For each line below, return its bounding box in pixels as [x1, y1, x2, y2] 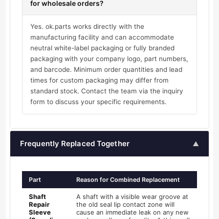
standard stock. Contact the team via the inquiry [30, 87, 183, 95]
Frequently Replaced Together [20, 139, 130, 149]
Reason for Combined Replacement [76, 176, 180, 184]
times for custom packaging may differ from [30, 76, 169, 85]
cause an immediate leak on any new [76, 208, 189, 217]
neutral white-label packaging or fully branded [30, 44, 175, 52]
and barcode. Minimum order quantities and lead [30, 66, 182, 74]
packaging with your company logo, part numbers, [30, 55, 188, 63]
